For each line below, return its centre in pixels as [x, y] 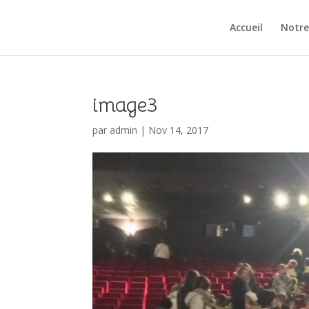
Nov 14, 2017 [179, 130]
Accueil [246, 27]
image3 [125, 105]
